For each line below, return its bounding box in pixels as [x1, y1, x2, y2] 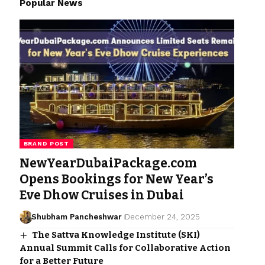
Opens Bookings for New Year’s [19, 171, 214, 187]
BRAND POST [23, 140, 69, 147]
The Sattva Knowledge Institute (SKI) [31, 229, 200, 240]
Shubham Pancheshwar [31, 212, 122, 221]
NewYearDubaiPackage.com [19, 155, 197, 171]
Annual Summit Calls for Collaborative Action [19, 242, 231, 253]
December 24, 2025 [125, 212, 201, 221]
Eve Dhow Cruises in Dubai [19, 187, 184, 203]
